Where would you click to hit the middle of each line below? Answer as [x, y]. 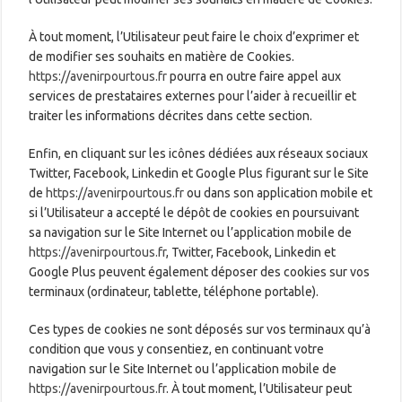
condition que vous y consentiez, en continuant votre [177, 349]
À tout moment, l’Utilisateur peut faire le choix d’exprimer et [194, 36]
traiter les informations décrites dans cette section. [171, 115]
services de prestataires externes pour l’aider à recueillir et [193, 96]
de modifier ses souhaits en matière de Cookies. [162, 56]
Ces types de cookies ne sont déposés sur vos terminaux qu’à [200, 329]
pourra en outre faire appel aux [254, 76]
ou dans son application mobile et [279, 192]
